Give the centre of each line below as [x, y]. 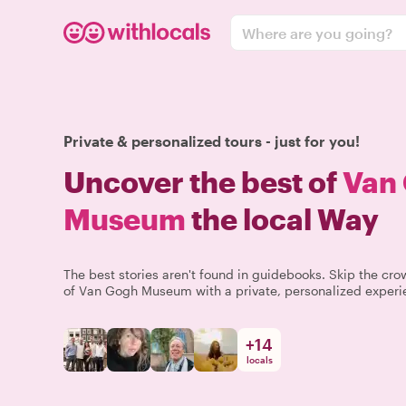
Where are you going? [317, 33]
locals [259, 360]
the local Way [282, 219]
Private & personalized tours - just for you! [212, 141]
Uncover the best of [203, 182]
